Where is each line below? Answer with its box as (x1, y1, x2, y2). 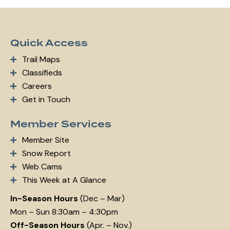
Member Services (10, 117, 111, 131)
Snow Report (22, 148, 71, 159)
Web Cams (22, 161, 62, 172)
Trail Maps (22, 53, 60, 65)
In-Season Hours (10, 193, 80, 204)
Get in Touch (22, 93, 70, 105)
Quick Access (10, 36, 88, 50)
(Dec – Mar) (80, 193, 125, 204)
